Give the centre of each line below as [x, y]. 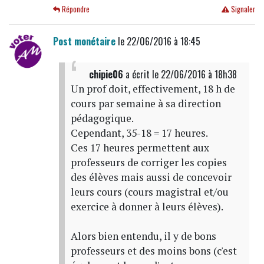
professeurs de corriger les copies [148, 162]
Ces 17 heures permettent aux [140, 147]
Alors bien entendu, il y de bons [143, 236]
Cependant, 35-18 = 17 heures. [139, 133]
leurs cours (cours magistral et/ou [149, 192]
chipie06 [106, 74]
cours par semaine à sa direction [146, 103]
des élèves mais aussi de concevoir [151, 177]
